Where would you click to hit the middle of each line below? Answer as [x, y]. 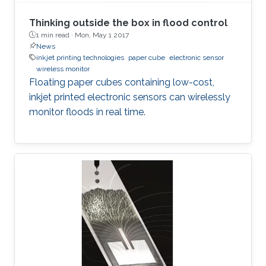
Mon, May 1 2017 [102, 35]
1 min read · [56, 35]
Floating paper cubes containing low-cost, [122, 82]
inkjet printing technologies [80, 57]
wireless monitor [63, 69]
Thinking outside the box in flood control [128, 23]
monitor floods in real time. [87, 112]
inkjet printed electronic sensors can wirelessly [130, 97]
